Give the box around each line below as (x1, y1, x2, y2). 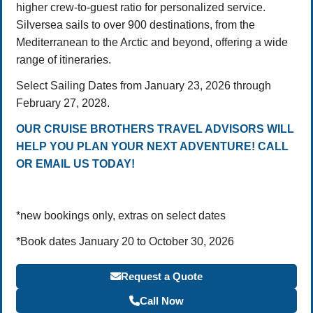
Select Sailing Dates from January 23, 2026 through (16, 79, 271, 92)
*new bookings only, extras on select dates (16, 209, 226, 221)
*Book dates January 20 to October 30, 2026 (16, 235, 234, 247)
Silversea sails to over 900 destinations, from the (16, 18, 255, 31)
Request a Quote (121, 270, 203, 282)
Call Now (140, 294, 184, 307)
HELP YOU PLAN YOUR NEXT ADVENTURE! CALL (16, 140, 289, 152)
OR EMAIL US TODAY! (16, 157, 135, 170)
